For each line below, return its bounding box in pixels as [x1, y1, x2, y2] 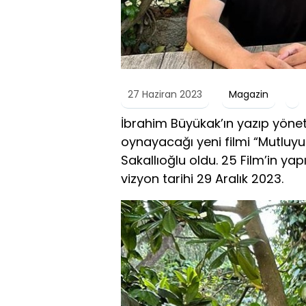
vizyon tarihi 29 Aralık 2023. [121, 169, 283, 187]
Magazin [229, 87, 268, 101]
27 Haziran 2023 [128, 87, 202, 101]
